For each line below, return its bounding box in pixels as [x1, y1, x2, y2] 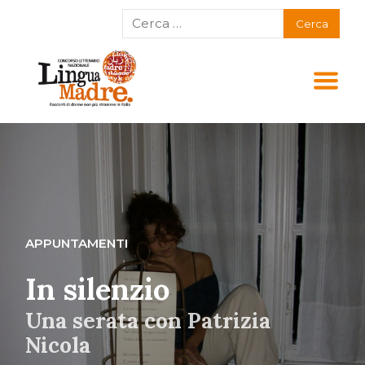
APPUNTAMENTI [25, 235, 129, 251]
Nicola [25, 330, 91, 358]
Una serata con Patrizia [25, 306, 271, 334]
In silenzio [25, 270, 170, 308]
